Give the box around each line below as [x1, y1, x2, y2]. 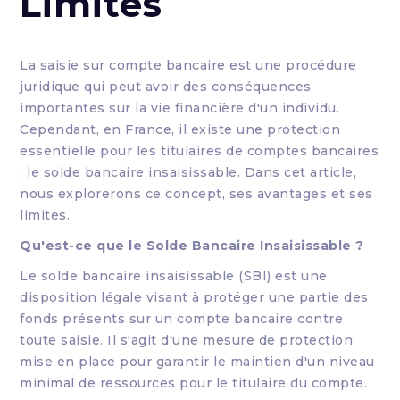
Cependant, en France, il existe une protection [20, 121, 341, 138]
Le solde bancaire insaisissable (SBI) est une [20, 268, 328, 285]
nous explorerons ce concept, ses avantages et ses [20, 186, 373, 203]
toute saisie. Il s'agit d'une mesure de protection [20, 332, 354, 349]
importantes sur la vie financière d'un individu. [20, 100, 340, 117]
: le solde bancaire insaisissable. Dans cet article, [20, 164, 357, 181]
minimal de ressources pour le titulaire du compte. [20, 375, 368, 392]
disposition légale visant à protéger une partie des [20, 289, 369, 306]
